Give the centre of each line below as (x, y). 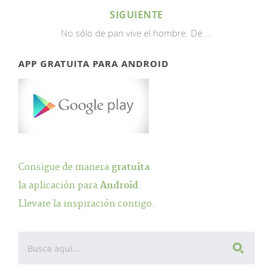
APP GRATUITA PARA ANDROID (94, 64)
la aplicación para (59, 186)
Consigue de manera (65, 167)
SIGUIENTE (136, 15)
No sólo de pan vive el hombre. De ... (136, 33)
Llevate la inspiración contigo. (87, 204)
